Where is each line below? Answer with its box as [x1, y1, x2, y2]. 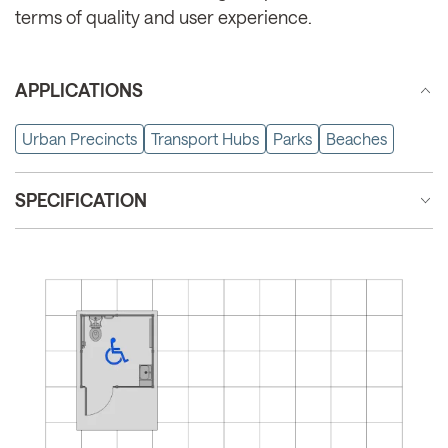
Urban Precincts [22, 128, 137, 148]
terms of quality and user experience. [15, 5, 312, 28]
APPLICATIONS [15, 78, 143, 101]
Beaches [326, 128, 387, 148]
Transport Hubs [151, 128, 259, 148]
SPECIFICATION [15, 188, 147, 211]
